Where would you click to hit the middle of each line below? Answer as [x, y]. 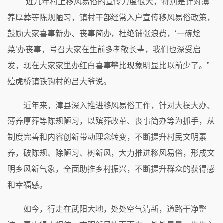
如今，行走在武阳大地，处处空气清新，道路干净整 [115, 209]
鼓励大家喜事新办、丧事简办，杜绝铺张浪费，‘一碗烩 [104, 33]
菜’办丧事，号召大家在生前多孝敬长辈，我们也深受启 [104, 49]
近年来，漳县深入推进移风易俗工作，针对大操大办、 [119, 105]
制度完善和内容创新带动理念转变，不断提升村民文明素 [107, 137]
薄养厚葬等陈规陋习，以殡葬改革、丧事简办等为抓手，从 [111, 121]
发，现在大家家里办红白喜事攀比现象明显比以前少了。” [108, 65]
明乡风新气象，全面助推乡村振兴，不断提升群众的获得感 [111, 169]
